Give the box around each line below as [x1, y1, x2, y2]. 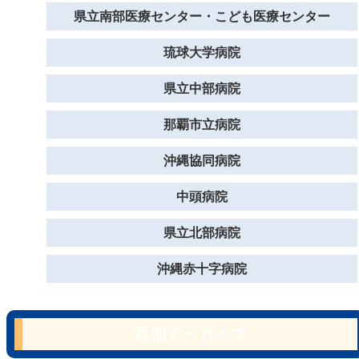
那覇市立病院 [163, 117, 240, 131]
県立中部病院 [163, 81, 240, 95]
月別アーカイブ [134, 325, 246, 343]
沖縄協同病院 [163, 153, 240, 167]
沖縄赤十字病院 [157, 261, 247, 276]
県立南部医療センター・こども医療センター [74, 9, 330, 23]
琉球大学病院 [163, 45, 240, 59]
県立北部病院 [163, 225, 240, 240]
